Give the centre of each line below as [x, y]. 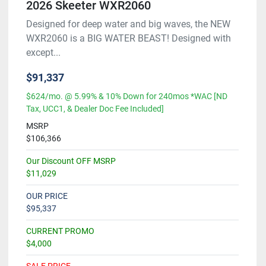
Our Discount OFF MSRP [71, 161]
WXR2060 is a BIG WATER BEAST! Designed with [129, 39]
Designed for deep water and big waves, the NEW [128, 24]
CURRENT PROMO [60, 231]
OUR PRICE [47, 196]
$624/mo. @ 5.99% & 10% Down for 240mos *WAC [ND [127, 96]
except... [43, 53]
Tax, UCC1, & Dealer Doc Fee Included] [95, 109]
